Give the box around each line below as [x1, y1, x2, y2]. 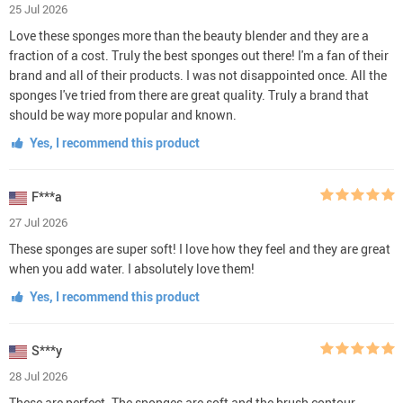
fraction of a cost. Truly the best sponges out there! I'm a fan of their [9, 47, 389, 64]
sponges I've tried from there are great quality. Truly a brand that [9, 86, 369, 103]
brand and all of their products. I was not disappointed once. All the [9, 67, 387, 84]
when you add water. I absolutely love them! [9, 260, 255, 277]
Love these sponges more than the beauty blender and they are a [9, 27, 369, 44]
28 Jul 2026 [9, 368, 67, 384]
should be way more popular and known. [9, 106, 237, 123]
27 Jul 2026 [9, 214, 67, 230]
